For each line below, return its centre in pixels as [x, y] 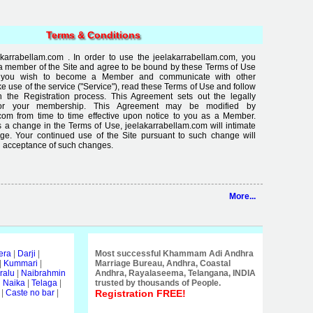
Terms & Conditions [93, 35]
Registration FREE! [140, 293]
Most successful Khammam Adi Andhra [174, 254]
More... [242, 196]
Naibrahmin [43, 273]
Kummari [21, 263]
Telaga [44, 283]
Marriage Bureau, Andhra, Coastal [163, 263]
